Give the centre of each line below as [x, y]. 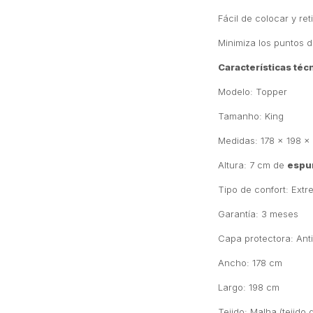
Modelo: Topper [253, 92]
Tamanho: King [251, 116]
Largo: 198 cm [249, 287]
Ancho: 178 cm [250, 263]
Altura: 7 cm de [253, 165]
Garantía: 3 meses [258, 214]
